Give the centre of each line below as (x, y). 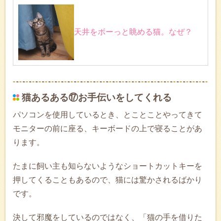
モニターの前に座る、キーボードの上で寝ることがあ (108, 128)
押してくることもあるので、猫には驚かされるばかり (108, 180)
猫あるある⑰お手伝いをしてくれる (97, 97)
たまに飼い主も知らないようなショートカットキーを (108, 166)
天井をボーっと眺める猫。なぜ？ (133, 32)
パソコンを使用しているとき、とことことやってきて (108, 114)
